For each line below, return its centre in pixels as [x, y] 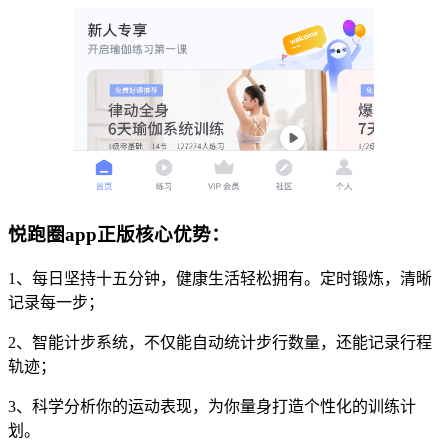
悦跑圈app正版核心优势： [119, 235]
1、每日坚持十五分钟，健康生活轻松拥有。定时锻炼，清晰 [220, 279]
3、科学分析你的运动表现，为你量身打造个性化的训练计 [212, 407]
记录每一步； [56, 303]
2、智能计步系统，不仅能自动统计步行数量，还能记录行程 [220, 343]
